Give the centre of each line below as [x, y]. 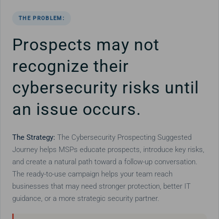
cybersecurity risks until [105, 87]
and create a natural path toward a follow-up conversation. [105, 162]
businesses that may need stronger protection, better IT [101, 186]
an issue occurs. [77, 109]
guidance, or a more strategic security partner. [86, 198]
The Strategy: [33, 137]
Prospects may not [86, 44]
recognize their [70, 66]
